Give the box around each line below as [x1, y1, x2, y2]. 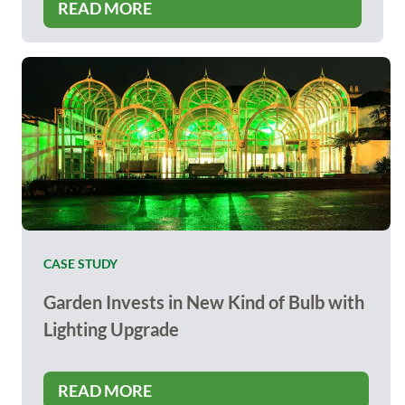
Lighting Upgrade [43, 318, 179, 340]
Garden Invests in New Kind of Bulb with [43, 291, 364, 313]
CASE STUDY [43, 256, 118, 271]
